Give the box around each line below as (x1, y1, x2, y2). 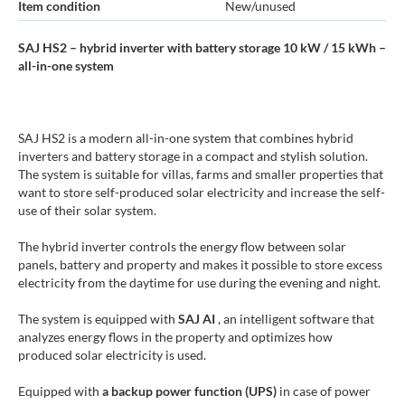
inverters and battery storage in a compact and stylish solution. (18, 148, 368, 165)
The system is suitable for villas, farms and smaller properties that (18, 166, 383, 183)
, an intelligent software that (215, 311, 374, 327)
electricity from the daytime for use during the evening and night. (18, 275, 381, 291)
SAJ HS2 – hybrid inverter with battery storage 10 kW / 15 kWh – (18, 40, 386, 56)
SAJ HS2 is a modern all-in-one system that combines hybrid (18, 130, 353, 146)
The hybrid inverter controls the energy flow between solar (18, 239, 346, 255)
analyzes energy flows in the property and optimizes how (18, 329, 333, 345)
